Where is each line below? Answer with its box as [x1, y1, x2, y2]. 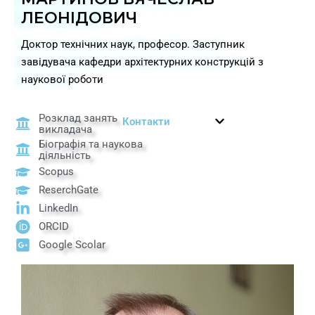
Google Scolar [39, 238, 106, 252]
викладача [39, 122, 93, 136]
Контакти [122, 115, 170, 128]
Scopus [39, 165, 75, 179]
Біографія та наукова [39, 137, 143, 150]
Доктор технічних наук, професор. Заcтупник [21, 37, 245, 51]
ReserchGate [39, 184, 99, 197]
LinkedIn [39, 202, 79, 215]
